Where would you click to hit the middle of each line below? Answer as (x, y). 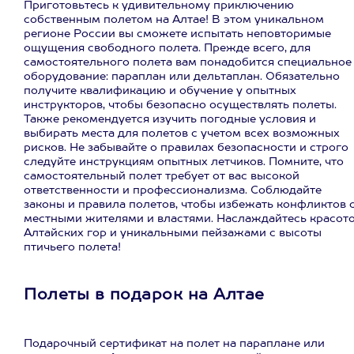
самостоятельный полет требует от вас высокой (162, 176)
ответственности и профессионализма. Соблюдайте (173, 190)
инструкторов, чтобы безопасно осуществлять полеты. (180, 105)
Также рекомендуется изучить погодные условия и (170, 119)
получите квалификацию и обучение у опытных (160, 91)
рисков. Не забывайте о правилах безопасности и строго (186, 148)
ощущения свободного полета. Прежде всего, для (167, 48)
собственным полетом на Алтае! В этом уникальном (174, 20)
